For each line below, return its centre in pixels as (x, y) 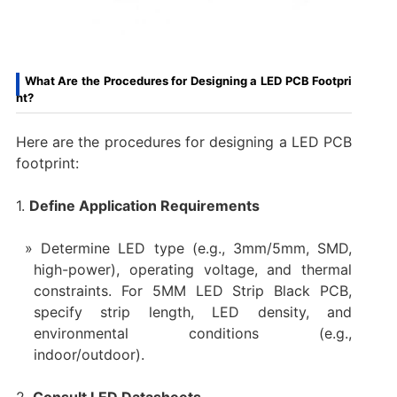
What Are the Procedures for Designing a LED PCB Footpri (188, 81)
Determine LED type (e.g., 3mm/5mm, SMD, (197, 249)
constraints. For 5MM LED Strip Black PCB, (193, 291)
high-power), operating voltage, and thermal (193, 270)
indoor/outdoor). (89, 355)
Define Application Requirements (144, 206)
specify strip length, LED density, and (193, 312)
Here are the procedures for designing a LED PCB (184, 142)
